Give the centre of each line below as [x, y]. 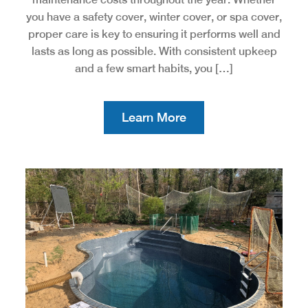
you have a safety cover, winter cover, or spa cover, [154, 17]
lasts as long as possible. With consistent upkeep [154, 52]
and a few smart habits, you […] [154, 69]
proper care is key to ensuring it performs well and [154, 34]
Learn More [154, 118]
